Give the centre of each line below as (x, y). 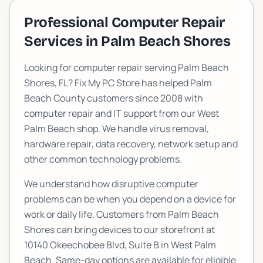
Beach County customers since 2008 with (114, 98)
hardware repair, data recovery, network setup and (131, 144)
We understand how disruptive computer (111, 184)
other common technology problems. (103, 159)
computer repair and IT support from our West (122, 113)
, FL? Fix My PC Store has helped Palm (133, 83)
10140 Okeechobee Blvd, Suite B (92, 245)
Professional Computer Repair (124, 22)
